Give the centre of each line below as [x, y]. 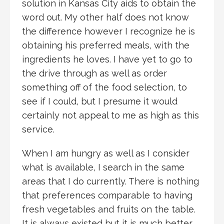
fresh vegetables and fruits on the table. [109, 209]
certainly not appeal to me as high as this [110, 115]
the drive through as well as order [94, 73]
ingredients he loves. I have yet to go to [107, 59]
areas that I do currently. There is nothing [110, 181]
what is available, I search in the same [103, 167]
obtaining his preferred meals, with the [106, 45]
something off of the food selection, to [104, 87]
